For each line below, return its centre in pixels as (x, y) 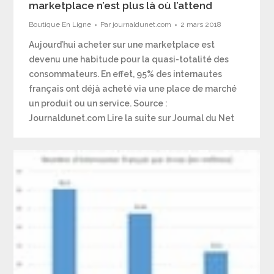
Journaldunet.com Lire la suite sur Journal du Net (132, 118)
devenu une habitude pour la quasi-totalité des (129, 59)
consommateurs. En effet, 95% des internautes (126, 74)
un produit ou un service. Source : (98, 103)
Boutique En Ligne (60, 24)
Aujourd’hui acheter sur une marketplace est (122, 45)
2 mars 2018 (201, 24)
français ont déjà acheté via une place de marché (133, 89)
